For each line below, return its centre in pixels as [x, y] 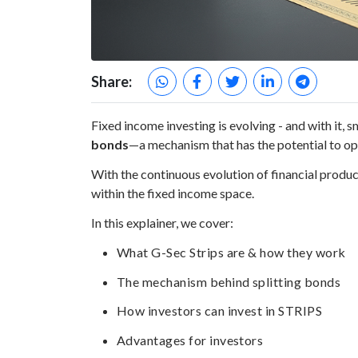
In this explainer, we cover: [162, 222]
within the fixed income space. [173, 193]
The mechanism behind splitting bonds [229, 281]
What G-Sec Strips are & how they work [231, 252]
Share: [111, 81]
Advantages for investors [190, 340]
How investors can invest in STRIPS [220, 311]
